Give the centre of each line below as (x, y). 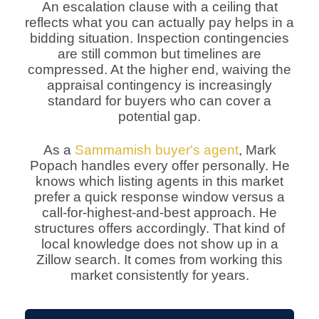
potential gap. (159, 117)
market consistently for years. (159, 276)
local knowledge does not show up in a (159, 244)
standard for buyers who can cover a (159, 101)
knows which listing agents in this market (159, 182)
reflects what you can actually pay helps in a (159, 23)
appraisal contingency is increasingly (159, 85)
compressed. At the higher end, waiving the (159, 70)
